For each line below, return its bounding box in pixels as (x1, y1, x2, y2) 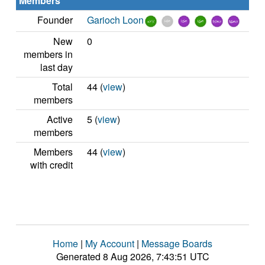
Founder (37, 13, 73, 27)
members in (24, 47, 73, 61)
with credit (30, 158, 73, 172)
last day (40, 60, 73, 74)
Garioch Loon (87, 13, 144, 27)
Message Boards (141, 237, 212, 250)
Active (47, 112, 73, 126)
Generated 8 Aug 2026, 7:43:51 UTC (56, 250, 209, 263)
